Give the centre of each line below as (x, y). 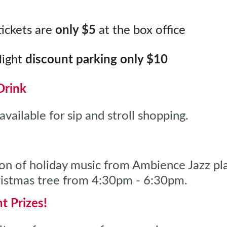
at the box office (142, 30)
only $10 (144, 60)
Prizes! (27, 203)
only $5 (77, 30)
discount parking (71, 60)
